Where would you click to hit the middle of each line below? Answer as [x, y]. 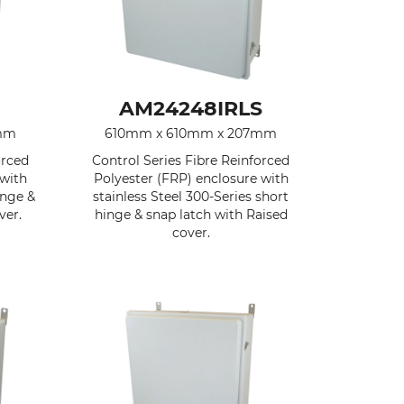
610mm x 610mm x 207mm [191, 133]
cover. [191, 232]
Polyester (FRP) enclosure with [191, 178]
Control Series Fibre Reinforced [191, 160]
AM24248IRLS [191, 108]
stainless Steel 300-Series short [191, 196]
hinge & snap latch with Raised [191, 214]
